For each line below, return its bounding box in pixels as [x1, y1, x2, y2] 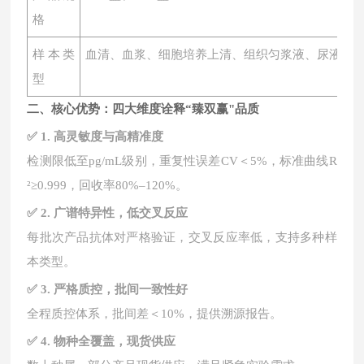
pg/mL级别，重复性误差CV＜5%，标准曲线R [89, 154, 337, 167]
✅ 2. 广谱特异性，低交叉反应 [27, 206, 188, 219]
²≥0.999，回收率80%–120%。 [27, 179, 188, 192]
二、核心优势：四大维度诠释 [27, 102, 186, 115]
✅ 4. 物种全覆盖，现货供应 [27, 335, 176, 348]
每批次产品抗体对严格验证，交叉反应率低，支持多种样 [27, 231, 337, 244]
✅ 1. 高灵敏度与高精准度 [27, 130, 164, 143]
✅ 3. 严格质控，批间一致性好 [27, 283, 188, 296]
